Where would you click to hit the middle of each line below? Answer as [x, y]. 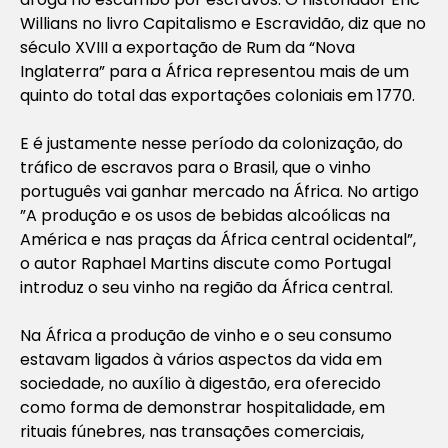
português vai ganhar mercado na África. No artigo [219, 191]
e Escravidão [291, 23]
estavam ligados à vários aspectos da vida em [201, 359]
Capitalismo [190, 23]
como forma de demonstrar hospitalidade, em [202, 407]
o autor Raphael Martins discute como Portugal [205, 263]
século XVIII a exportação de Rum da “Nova [187, 47]
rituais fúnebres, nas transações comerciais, [192, 431]
